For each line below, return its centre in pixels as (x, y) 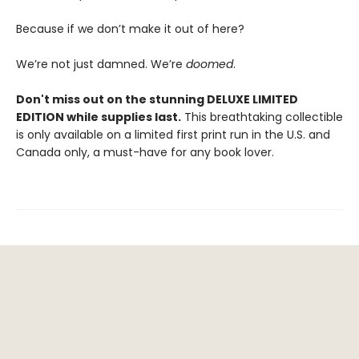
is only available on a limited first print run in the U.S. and (173, 135)
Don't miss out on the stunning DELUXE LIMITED (157, 100)
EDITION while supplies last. (99, 117)
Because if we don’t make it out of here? (130, 29)
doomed (210, 65)
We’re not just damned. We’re (101, 65)
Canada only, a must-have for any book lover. (145, 153)
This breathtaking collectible (262, 117)
